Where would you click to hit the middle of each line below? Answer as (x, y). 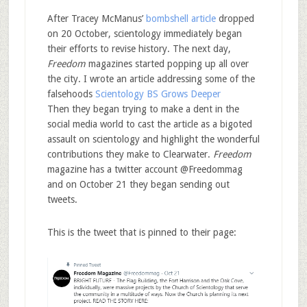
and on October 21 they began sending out (138, 184)
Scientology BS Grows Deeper (158, 94)
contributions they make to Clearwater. (130, 154)
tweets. (62, 199)
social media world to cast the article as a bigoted (149, 124)
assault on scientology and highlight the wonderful (153, 139)
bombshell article (182, 18)
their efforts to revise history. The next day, (139, 48)
